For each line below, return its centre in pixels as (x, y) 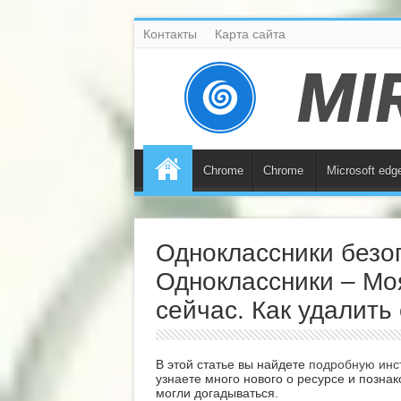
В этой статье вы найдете (232, 364)
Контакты (170, 34)
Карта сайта (250, 34)
